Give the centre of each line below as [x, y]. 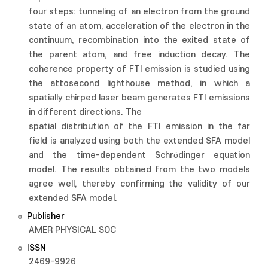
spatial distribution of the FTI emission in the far [139, 127]
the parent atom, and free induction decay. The [139, 55]
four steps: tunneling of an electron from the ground [139, 12]
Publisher [46, 216]
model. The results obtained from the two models [139, 170]
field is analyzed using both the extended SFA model [139, 141]
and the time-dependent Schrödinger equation [139, 155]
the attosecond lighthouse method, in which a [139, 83]
